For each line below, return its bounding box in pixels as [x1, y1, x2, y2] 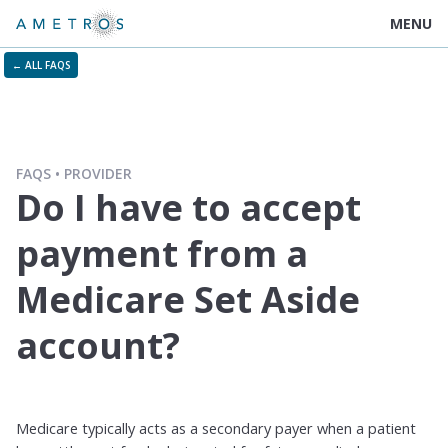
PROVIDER [64, 164, 132, 183]
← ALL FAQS [11, 58, 71, 72]
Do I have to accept [16, 183, 361, 232]
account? [16, 321, 180, 370]
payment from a [16, 229, 308, 278]
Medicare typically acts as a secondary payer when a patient [16, 418, 416, 438]
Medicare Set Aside [16, 275, 360, 324]
